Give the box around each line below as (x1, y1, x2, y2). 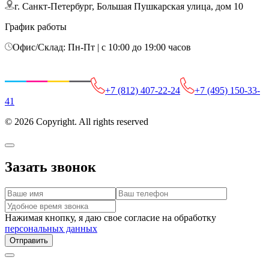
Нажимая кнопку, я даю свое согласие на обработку (5, 213, 216, 223)
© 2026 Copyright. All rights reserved (5, 116, 148, 127)
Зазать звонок (5, 159, 96, 175)
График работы (5, 21, 67, 32)
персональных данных (5, 223, 97, 234)
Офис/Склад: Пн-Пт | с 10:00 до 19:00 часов (13, 41, 191, 52)
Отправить (10, 236, 48, 246)
